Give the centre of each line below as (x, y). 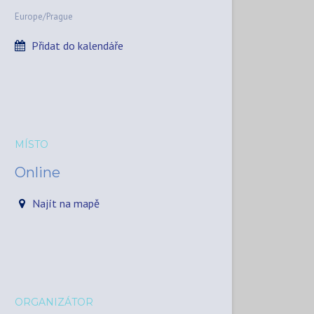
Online (37, 173)
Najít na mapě (66, 204)
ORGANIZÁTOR (54, 302)
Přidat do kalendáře (77, 46)
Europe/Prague (44, 17)
